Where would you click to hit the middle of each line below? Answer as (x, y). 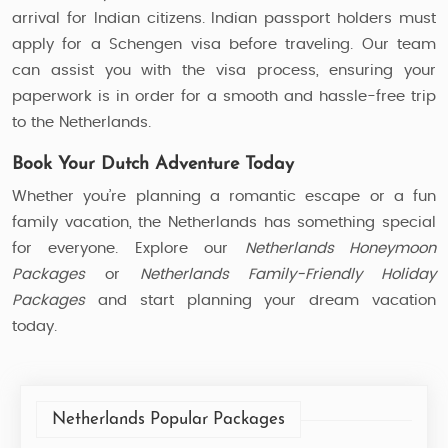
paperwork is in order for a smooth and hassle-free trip (224, 96)
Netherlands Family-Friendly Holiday (288, 274)
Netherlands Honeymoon (340, 248)
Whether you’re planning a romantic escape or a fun (224, 196)
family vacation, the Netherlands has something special (224, 222)
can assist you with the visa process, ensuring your (224, 70)
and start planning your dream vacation (260, 300)
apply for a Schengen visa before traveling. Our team (224, 44)
